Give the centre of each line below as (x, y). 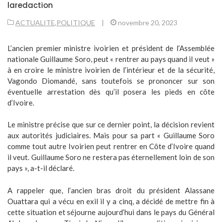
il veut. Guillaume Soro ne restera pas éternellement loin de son (111, 157)
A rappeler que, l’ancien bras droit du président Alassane (111, 190)
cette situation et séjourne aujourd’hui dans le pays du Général (111, 212)
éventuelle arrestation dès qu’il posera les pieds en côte (111, 91)
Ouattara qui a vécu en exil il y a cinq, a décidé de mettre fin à (111, 201)
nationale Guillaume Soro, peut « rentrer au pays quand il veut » (111, 59)
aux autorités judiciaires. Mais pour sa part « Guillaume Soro (111, 135)
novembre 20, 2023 (148, 22)
